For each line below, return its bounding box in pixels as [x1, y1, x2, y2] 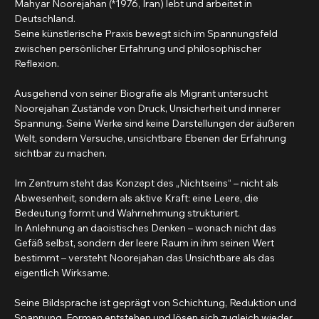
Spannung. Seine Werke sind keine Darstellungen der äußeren [14, 132, 297, 146]
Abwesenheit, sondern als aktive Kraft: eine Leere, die [14, 207, 261, 221]
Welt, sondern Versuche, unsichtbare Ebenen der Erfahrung [14, 147, 288, 161]
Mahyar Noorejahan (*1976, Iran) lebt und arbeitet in [14, 13, 254, 26]
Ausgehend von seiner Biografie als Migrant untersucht [14, 103, 270, 116]
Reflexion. [14, 73, 59, 86]
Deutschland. [14, 28, 75, 41]
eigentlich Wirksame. [14, 282, 110, 296]
